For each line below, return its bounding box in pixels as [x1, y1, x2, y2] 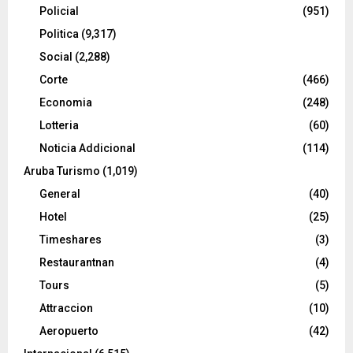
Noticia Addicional [39, 141, 136, 154]
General [39, 187, 80, 200]
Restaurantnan [39, 255, 114, 269]
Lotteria [39, 118, 79, 132]
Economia [39, 95, 92, 109]
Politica [39, 27, 79, 40]
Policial [39, 4, 79, 17]
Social [39, 50, 72, 63]
